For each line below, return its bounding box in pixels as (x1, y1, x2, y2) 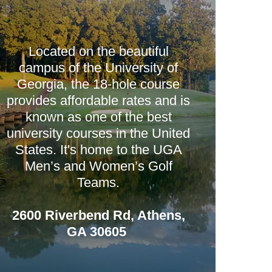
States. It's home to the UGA (15, 142, 182, 157)
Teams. (77, 175, 120, 190)
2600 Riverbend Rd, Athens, (12, 208, 185, 223)
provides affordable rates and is (7, 93, 191, 108)
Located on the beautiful (28, 44, 169, 59)
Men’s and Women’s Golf (24, 158, 172, 174)
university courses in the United (7, 126, 191, 141)
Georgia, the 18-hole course (17, 76, 180, 92)
